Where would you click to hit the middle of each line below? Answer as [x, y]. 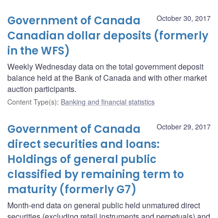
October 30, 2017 [184, 18]
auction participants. [42, 89]
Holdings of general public [82, 159]
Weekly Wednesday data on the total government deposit [105, 66]
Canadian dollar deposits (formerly [108, 36]
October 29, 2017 [184, 126]
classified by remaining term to [96, 174]
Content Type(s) [32, 101]
